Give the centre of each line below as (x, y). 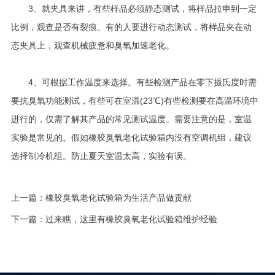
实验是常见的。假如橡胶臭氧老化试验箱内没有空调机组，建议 (131, 137)
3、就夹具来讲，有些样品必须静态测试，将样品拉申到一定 (134, 9)
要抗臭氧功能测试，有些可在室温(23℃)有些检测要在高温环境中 (134, 101)
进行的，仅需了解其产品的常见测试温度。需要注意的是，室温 (131, 119)
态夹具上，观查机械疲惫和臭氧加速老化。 (92, 45)
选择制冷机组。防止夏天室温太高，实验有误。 (101, 156)
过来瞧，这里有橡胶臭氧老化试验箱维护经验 (131, 219)
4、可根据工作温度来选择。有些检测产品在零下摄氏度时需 (134, 82)
